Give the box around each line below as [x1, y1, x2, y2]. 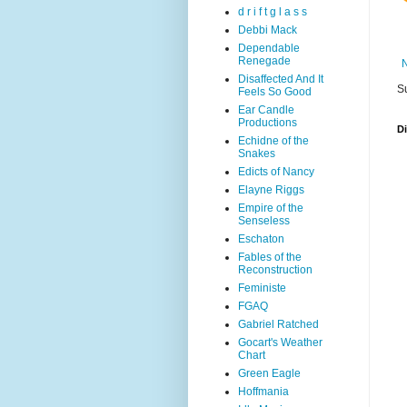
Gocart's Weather [238, 336, 323, 349]
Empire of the [238, 202, 303, 214]
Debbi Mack [238, 24, 297, 36]
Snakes [238, 147, 275, 160]
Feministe [238, 282, 286, 294]
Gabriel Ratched [238, 318, 319, 331]
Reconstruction [238, 263, 313, 276]
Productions [238, 116, 297, 129]
